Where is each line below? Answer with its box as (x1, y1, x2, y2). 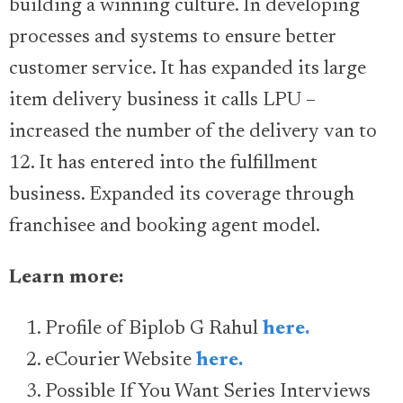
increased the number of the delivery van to (9, 122, 377, 143)
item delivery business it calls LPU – (9, 91, 316, 112)
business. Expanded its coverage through (9, 185, 354, 206)
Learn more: (9, 268, 129, 289)
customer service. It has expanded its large (9, 59, 366, 80)
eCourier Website (45, 351, 196, 372)
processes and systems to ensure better (9, 28, 336, 49)
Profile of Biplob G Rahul (45, 319, 263, 340)
